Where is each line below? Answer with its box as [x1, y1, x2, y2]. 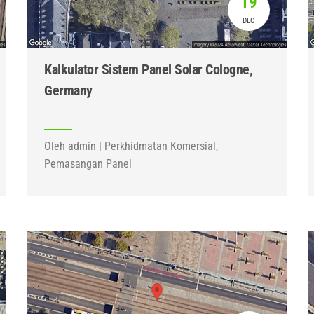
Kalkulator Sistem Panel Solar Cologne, [44, 61, 253, 78]
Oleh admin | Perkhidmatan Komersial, [44, 139, 219, 153]
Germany [44, 82, 93, 99]
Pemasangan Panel [44, 157, 132, 170]
